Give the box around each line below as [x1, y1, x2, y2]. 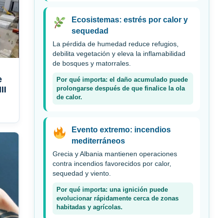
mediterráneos [71, 137, 125, 145]
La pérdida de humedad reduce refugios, [53, 40, 179, 48]
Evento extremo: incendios [71, 126, 171, 134]
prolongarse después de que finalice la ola [56, 85, 185, 92]
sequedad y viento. [53, 170, 111, 178]
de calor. [56, 94, 82, 101]
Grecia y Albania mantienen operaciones [53, 150, 177, 158]
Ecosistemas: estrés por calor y [71, 16, 188, 24]
